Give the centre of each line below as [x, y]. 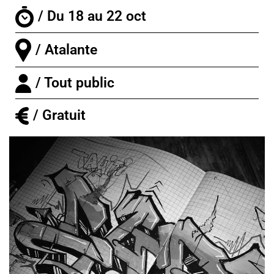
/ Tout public [77, 83]
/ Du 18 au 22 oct [92, 17]
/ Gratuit [59, 116]
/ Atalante [66, 50]
